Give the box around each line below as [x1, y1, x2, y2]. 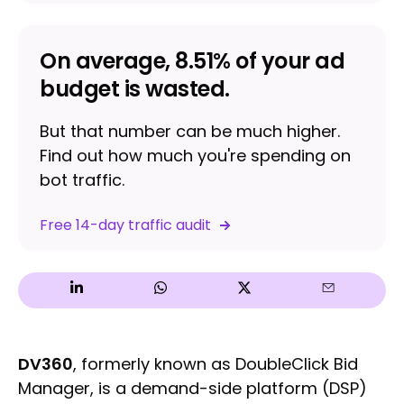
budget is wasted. [40, 74, 230, 104]
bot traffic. [40, 169, 124, 191]
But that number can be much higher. [40, 120, 340, 142]
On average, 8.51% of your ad [40, 46, 344, 76]
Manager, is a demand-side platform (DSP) [18, 377, 367, 399]
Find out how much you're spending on [40, 144, 351, 167]
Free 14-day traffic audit [40, 215, 211, 235]
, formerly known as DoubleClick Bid [73, 353, 358, 375]
